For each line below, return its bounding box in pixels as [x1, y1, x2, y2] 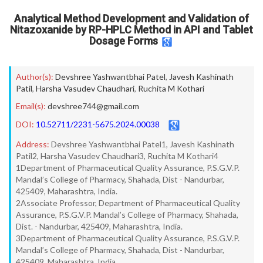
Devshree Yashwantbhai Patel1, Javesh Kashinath [51, 139, 234, 149]
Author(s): [16, 72, 53, 82]
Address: [16, 139, 49, 149]
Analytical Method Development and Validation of [14, 12, 249, 25]
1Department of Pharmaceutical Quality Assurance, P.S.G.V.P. [16, 163, 240, 173]
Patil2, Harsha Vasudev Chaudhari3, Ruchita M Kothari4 [16, 151, 218, 161]
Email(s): [16, 101, 46, 111]
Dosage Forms [89, 35, 158, 48]
